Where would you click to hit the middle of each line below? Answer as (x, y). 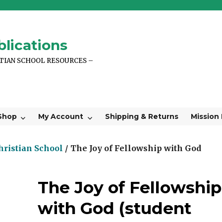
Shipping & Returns (142, 117)
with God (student (115, 208)
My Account (61, 117)
